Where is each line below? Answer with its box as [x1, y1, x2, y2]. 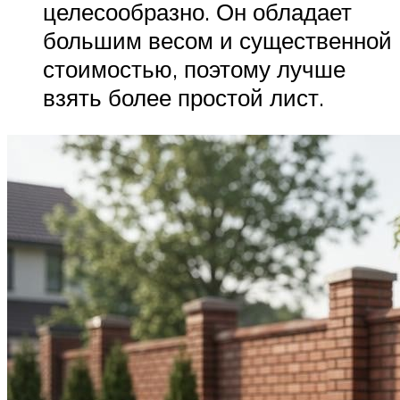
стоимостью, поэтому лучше [43, 54, 346, 84]
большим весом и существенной [43, 26, 392, 55]
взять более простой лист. [43, 83, 324, 112]
